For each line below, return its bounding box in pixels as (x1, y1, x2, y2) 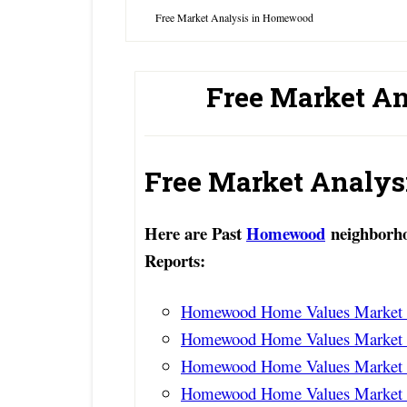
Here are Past (144, 221, 246, 246)
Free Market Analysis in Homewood (155, 10, 313, 25)
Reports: (144, 248, 205, 273)
